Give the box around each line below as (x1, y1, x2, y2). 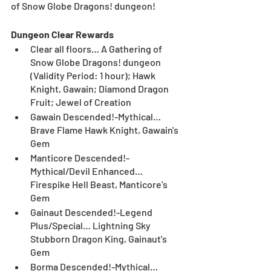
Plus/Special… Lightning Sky (30, 220, 152, 232)
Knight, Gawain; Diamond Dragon (30, 83, 171, 95)
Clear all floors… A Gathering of (30, 43, 164, 55)
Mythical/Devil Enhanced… (30, 165, 145, 177)
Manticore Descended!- (30, 152, 129, 164)
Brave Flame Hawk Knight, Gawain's (30, 124, 180, 136)
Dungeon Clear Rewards (11, 28, 114, 41)
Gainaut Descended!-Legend (30, 206, 154, 218)
